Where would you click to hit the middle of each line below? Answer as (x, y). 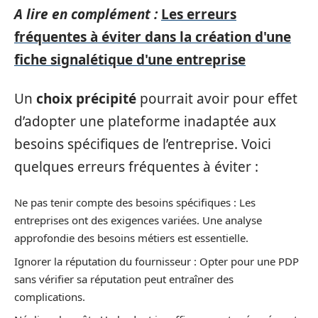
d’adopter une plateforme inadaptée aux (145, 121)
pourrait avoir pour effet (217, 98)
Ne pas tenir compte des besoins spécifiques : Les (135, 202)
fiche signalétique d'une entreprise (130, 60)
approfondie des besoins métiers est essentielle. (131, 238)
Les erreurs (199, 14)
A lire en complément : (86, 14)
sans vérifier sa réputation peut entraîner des (124, 279)
